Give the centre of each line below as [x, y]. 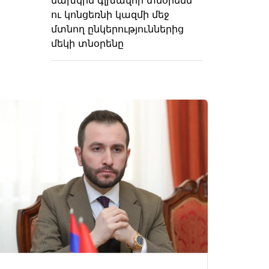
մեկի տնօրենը [87, 43]
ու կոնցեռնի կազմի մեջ [110, 14]
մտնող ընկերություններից [117, 29]
